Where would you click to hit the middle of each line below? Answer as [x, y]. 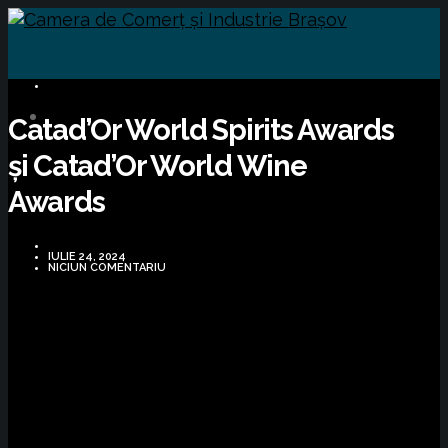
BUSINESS [86, 85]
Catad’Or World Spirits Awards [201, 130]
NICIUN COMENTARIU [107, 267]
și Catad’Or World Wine [157, 166]
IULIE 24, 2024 [87, 256]
